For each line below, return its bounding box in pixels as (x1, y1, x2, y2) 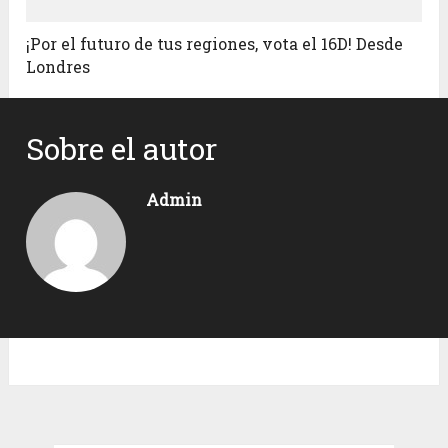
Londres (26, 56, 91, 78)
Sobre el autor (26, 129, 218, 169)
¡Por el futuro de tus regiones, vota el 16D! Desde (26, 33, 404, 55)
